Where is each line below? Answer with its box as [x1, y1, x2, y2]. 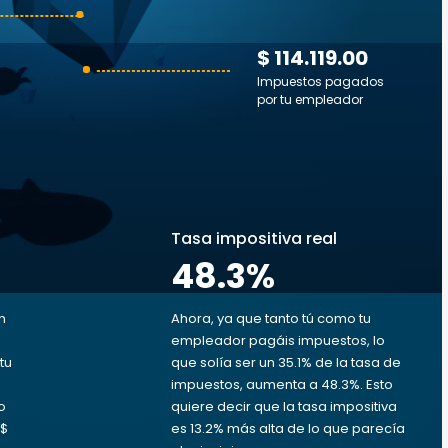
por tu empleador [257, 91, 363, 108]
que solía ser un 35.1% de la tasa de [171, 353, 401, 372]
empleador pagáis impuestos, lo [171, 331, 385, 350]
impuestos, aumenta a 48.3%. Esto [171, 375, 393, 394]
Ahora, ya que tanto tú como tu [171, 309, 371, 328]
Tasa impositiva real [171, 227, 337, 250]
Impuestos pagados [257, 73, 384, 90]
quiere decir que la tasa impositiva [171, 397, 397, 416]
